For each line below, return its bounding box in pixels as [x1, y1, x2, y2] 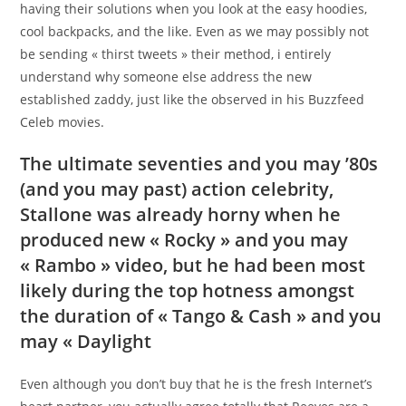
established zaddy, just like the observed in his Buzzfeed [20, 91, 365, 109]
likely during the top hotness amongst [20, 278, 355, 304]
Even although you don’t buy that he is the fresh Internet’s [20, 375, 373, 393]
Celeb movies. [20, 113, 105, 131]
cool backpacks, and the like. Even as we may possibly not [20, 23, 370, 41]
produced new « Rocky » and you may [20, 227, 349, 253]
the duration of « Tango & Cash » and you [20, 304, 382, 329]
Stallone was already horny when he [20, 202, 342, 227]
